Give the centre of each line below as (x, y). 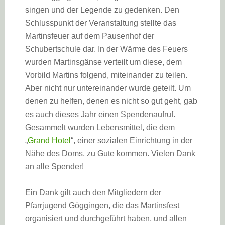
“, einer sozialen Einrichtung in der (131, 140)
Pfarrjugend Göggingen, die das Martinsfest (102, 206)
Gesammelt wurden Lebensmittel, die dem (100, 127)
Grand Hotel (49, 140)
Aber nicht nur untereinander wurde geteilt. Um (108, 88)
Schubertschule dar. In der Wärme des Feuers (106, 49)
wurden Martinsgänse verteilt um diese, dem (103, 62)
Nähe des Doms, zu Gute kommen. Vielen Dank (110, 153)
